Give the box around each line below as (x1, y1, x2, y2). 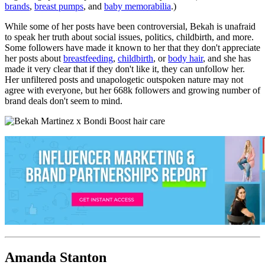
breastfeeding (63, 53, 113, 63)
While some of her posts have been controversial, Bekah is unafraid (5, 21, 256, 31)
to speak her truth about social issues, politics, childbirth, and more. (5, 31, 254, 42)
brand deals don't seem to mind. (5, 95, 125, 106)
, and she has (203, 53, 251, 63)
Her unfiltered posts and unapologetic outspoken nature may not (5, 74, 243, 85)
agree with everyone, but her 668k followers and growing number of (5, 85, 260, 95)
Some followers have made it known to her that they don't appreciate (5, 42, 260, 53)
